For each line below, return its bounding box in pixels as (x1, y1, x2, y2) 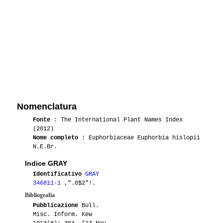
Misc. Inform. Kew (33, 211, 92, 218)
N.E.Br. (33, 143, 57, 150)
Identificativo (33, 170, 82, 178)
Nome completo (33, 134, 78, 141)
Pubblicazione (33, 202, 78, 209)
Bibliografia (25, 191, 55, 199)
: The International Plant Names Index (50, 116, 183, 123)
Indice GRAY (25, 159, 67, 167)
